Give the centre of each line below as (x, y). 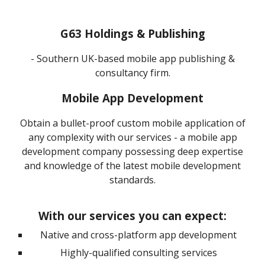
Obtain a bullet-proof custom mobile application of (132, 123)
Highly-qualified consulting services (138, 253)
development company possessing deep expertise (132, 151)
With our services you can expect (131, 216)
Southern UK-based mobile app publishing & (135, 59)
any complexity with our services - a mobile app (132, 137)
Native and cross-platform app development (138, 235)
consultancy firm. (132, 73)
